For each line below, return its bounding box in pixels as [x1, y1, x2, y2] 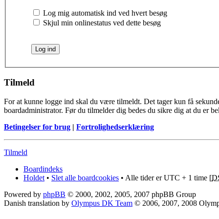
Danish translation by [4, 198, 71, 207]
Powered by [4, 190, 43, 198]
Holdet [23, 173, 44, 182]
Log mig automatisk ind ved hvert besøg [41, 9, 167, 18]
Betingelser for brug [4, 122, 70, 131]
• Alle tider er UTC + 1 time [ [119, 173, 212, 182]
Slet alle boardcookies [51, 173, 119, 182]
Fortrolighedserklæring [76, 122, 154, 131]
